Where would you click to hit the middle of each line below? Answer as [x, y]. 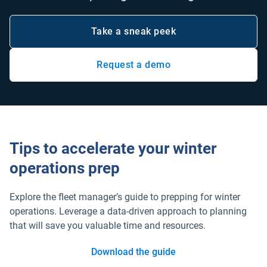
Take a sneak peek [133, 31]
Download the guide [133, 252]
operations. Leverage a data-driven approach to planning [128, 211]
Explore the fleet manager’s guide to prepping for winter [125, 197]
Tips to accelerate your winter [113, 148]
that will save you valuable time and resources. [108, 226]
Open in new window [179, 70]
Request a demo [133, 65]
